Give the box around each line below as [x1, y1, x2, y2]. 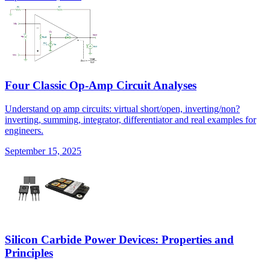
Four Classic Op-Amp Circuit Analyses [5, 78, 196, 92]
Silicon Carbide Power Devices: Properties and [5, 233, 234, 246]
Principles [5, 246, 53, 260]
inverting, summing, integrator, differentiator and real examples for [5, 114, 256, 125]
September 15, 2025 [5, 145, 81, 156]
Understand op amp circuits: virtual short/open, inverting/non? [5, 103, 240, 114]
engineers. [5, 125, 43, 136]
